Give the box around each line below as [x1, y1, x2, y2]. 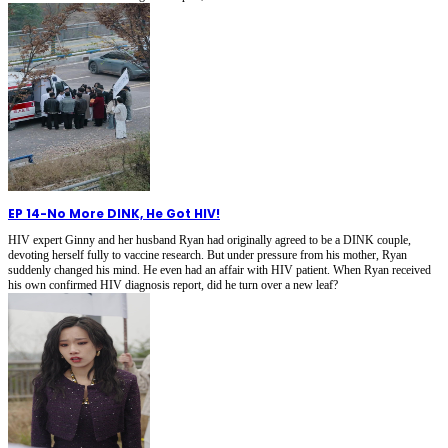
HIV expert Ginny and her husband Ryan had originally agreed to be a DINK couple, [8, 232, 411, 247]
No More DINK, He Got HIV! [47, 204, 220, 222]
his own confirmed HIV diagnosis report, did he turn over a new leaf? [8, 277, 338, 292]
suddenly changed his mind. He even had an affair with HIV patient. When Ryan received [8, 262, 431, 277]
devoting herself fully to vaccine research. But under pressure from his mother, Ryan [8, 247, 407, 262]
